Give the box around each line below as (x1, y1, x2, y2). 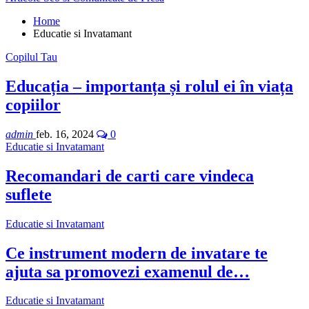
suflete (6, 185, 52, 203)
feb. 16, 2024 (36, 128, 94, 140)
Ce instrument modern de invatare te (6, 243, 268, 262)
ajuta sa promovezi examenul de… (6, 262, 250, 281)
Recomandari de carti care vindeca (6, 166, 254, 185)
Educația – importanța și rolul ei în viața (6, 77, 293, 95)
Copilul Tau (6, 51, 57, 63)
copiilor (6, 95, 61, 114)
